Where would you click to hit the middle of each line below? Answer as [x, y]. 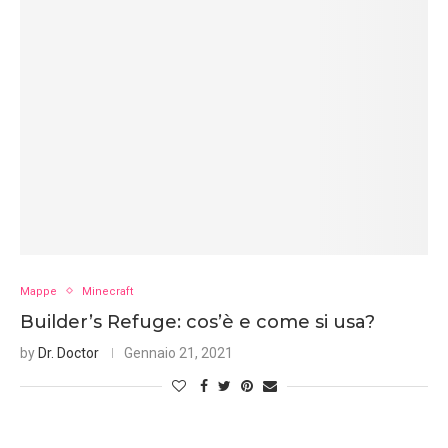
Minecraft [107, 291]
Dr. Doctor [68, 352]
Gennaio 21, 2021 [178, 352]
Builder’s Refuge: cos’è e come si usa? [197, 321]
